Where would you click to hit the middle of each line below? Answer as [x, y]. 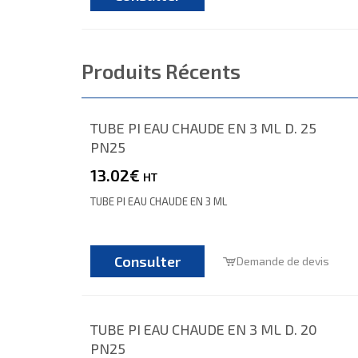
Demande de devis [282, 261]
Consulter [147, 261]
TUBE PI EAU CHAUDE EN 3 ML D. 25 [203, 127]
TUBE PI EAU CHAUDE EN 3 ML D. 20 [204, 329]
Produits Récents [161, 71]
